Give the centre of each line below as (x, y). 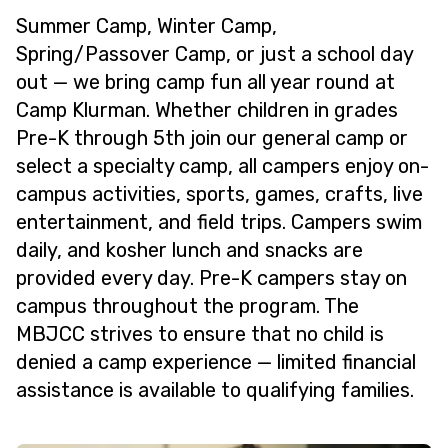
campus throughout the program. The (187, 306)
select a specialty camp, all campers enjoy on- (222, 166)
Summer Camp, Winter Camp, (146, 26)
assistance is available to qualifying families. (215, 390)
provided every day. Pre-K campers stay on (211, 278)
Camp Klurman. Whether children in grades (207, 110)
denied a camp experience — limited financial (216, 362)
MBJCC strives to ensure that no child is (200, 334)
